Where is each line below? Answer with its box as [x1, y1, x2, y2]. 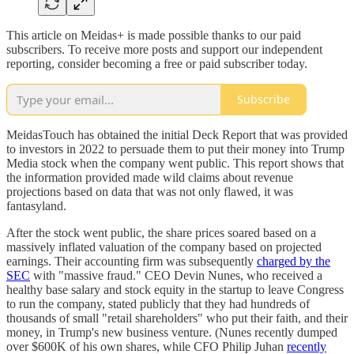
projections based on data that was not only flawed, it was [6, 184, 293, 198]
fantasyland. [6, 198, 66, 213]
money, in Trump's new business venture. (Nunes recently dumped [6, 325, 337, 339]
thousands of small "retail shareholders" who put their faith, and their [6, 311, 348, 325]
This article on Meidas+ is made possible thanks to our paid [6, 28, 301, 42]
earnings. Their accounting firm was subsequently [6, 254, 257, 268]
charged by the [257, 254, 330, 268]
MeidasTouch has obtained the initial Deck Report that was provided [6, 127, 348, 141]
